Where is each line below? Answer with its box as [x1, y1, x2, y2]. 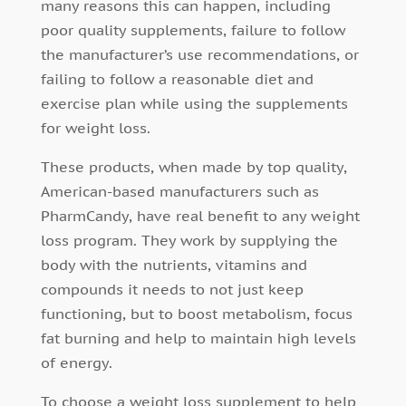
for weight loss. [40, 119, 150, 138]
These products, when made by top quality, [40, 158, 347, 177]
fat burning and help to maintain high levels [40, 329, 356, 348]
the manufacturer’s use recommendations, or [40, 45, 359, 64]
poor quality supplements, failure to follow [40, 21, 345, 40]
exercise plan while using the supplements [40, 94, 348, 113]
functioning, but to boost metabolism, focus [40, 304, 353, 324]
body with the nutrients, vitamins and [40, 256, 307, 275]
